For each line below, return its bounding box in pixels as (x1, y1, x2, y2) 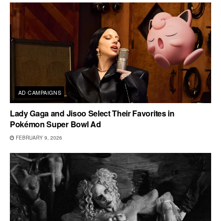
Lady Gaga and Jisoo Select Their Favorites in (10, 107, 175, 119)
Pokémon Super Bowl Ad (10, 118, 101, 130)
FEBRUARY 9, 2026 (14, 134, 62, 141)
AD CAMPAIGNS (18, 88, 62, 96)
